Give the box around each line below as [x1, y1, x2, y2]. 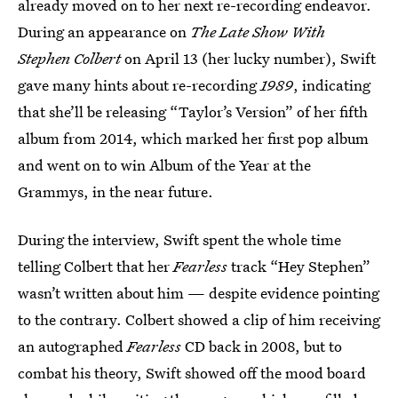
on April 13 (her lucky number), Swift [121, 48, 376, 68]
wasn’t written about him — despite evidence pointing [18, 283, 379, 303]
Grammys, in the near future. [18, 181, 213, 202]
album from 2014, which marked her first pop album [18, 128, 369, 148]
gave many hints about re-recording [18, 75, 260, 95]
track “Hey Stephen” [231, 256, 370, 276]
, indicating [293, 75, 370, 95]
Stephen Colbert [18, 48, 121, 68]
